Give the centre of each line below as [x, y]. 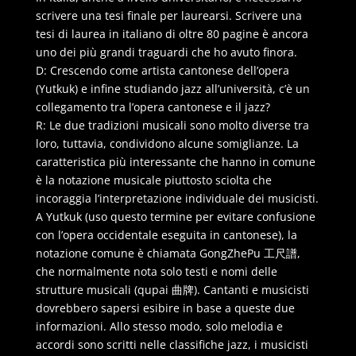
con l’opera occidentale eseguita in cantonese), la [166, 234]
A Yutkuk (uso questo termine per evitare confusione [175, 216]
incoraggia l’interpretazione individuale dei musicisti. [177, 198]
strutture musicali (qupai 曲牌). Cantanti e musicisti [172, 289]
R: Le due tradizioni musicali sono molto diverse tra [172, 125]
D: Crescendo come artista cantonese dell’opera [162, 70]
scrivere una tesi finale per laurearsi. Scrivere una [168, 15]
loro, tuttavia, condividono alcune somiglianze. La [167, 143]
